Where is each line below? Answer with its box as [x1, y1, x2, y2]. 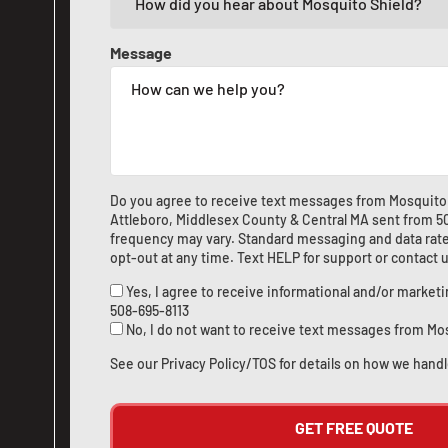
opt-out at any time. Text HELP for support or [110, 249, 391, 266]
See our [110, 355, 161, 372]
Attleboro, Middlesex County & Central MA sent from [110, 211, 436, 228]
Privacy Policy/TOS [161, 355, 276, 372]
